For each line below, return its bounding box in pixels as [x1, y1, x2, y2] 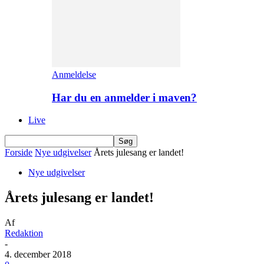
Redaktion [5, 228, 43, 239]
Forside [5, 147, 32, 158]
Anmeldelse [52, 70, 96, 80]
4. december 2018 [5, 249, 71, 260]
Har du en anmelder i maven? [52, 91, 197, 104]
